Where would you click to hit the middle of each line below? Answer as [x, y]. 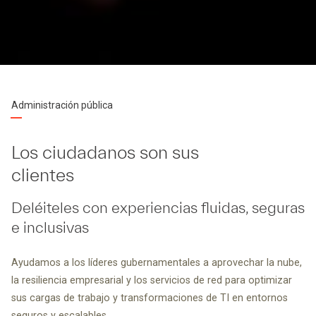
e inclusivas [50, 227]
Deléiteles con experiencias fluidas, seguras [158, 207]
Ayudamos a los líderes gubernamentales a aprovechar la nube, [157, 262]
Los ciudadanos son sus [105, 152]
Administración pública [62, 105]
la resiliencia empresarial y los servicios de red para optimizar [152, 280]
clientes [43, 174]
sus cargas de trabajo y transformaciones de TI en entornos [150, 298]
